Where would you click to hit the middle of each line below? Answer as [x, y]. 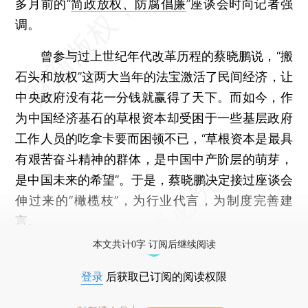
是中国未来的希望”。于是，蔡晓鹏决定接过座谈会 [154, 179]
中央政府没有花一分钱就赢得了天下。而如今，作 [154, 97]
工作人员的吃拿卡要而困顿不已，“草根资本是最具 [154, 138]
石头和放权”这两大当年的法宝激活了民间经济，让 [154, 76]
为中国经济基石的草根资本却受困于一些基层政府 [154, 118]
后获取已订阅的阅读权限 [165, 276]
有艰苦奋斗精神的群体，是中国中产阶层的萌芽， [154, 159]
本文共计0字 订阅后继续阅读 [154, 244]
